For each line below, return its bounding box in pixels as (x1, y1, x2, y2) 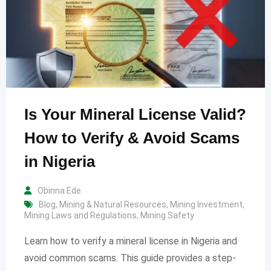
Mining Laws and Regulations (24, 211, 137, 221)
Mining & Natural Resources (59, 200, 166, 210)
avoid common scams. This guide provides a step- (24, 252, 236, 264)
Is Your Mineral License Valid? (24, 105, 246, 124)
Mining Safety (140, 211, 194, 221)
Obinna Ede (38, 186, 81, 196)
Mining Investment (170, 200, 243, 210)
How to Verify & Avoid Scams (24, 129, 240, 148)
